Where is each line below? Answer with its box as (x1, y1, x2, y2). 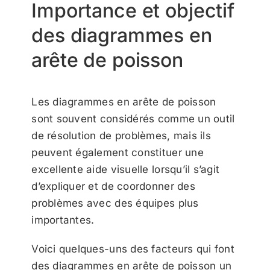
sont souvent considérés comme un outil (31, 113, 235, 125)
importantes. (31, 214, 95, 227)
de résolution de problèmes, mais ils (31, 130, 211, 142)
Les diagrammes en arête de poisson (31, 96, 216, 108)
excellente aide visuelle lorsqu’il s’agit (31, 163, 220, 176)
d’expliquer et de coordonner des (31, 180, 195, 193)
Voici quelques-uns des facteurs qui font (31, 243, 235, 256)
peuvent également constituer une (31, 146, 204, 159)
